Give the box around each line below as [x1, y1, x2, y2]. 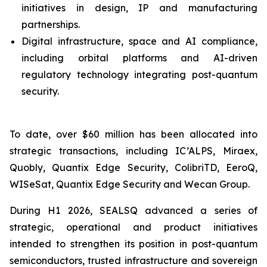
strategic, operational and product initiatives [10, 221, 257, 233]
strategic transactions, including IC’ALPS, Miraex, [10, 145, 257, 157]
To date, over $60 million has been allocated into [10, 128, 257, 140]
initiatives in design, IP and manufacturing [21, 2, 257, 14]
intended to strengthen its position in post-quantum [10, 238, 257, 250]
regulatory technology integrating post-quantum [21, 69, 257, 80]
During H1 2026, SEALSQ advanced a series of [10, 204, 257, 216]
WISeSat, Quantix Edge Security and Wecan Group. [10, 178, 250, 190]
